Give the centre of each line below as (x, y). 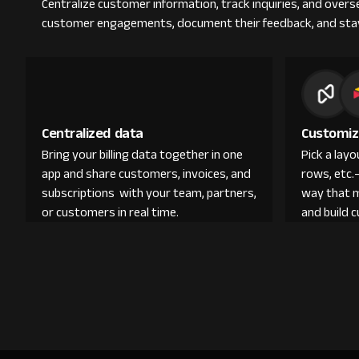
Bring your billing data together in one (142, 155)
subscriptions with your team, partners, (149, 193)
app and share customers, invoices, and (146, 174)
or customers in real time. (110, 212)
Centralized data (93, 133)
